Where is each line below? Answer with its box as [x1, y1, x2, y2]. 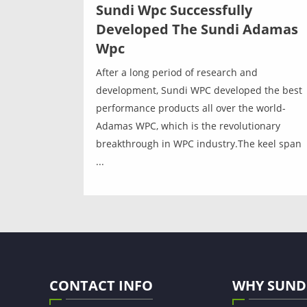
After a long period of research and [96, 65, 258, 79]
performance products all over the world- [96, 101, 286, 114]
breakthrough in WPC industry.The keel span [96, 136, 302, 150]
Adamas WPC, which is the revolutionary [96, 119, 280, 132]
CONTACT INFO [49, 275, 153, 295]
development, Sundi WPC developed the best [96, 83, 302, 97]
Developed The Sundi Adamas [96, 19, 298, 38]
